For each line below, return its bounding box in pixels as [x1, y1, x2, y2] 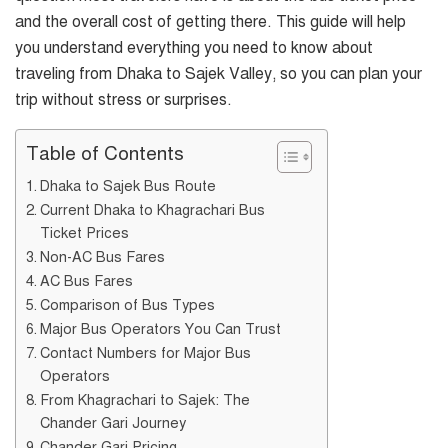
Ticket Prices [39, 223, 129, 242]
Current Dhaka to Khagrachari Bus [39, 200, 265, 219]
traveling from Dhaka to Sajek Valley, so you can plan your [15, 63, 422, 84]
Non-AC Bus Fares [39, 247, 165, 266]
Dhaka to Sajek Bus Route [39, 176, 216, 195]
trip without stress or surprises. [15, 89, 232, 110]
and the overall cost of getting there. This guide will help [15, 11, 406, 32]
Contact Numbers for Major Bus [39, 343, 251, 362]
